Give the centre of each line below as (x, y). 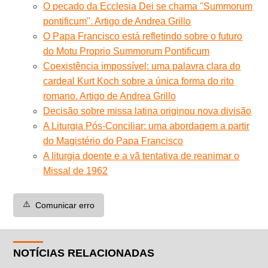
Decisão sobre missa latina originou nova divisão (147, 111)
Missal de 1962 (76, 170)
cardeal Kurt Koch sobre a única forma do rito (139, 81)
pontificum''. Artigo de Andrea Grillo (117, 21)
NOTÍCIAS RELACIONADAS (84, 253)
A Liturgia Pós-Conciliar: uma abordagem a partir (147, 126)
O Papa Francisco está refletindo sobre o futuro (143, 36)
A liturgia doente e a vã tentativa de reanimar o (141, 156)
